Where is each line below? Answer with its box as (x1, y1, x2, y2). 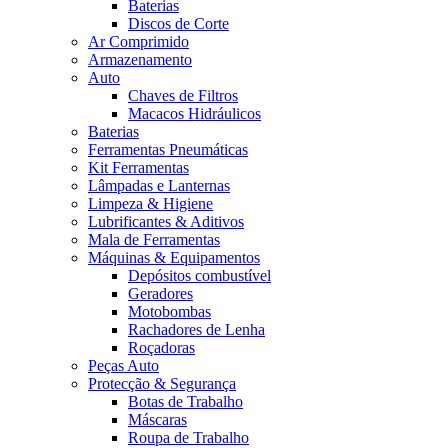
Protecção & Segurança (88, 375, 236, 392)
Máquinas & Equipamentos (88, 249, 260, 266)
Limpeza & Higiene (88, 195, 213, 212)
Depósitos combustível (128, 267, 271, 284)
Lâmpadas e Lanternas (88, 177, 230, 194)
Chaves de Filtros (128, 87, 238, 104)
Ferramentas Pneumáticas (88, 141, 248, 158)
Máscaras (128, 411, 187, 428)
